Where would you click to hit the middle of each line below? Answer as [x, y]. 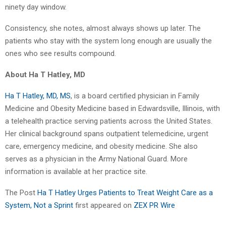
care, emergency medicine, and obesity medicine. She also [101, 146]
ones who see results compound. [61, 53]
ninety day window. [36, 7]
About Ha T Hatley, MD [45, 74]
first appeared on [104, 205]
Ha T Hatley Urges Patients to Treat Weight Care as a [125, 192]
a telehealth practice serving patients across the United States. [109, 121]
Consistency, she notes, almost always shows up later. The [103, 28]
